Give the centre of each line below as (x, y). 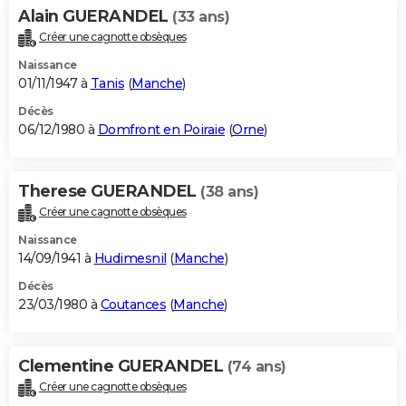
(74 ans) (256, 367)
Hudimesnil (130, 259)
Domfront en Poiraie (161, 130)
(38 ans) (229, 192)
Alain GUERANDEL (95, 17)
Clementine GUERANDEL (123, 367)
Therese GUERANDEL (109, 192)
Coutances (133, 305)
